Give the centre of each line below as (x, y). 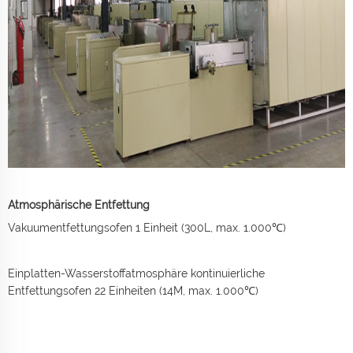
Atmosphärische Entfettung (79, 205)
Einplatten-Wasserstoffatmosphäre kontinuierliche (136, 274)
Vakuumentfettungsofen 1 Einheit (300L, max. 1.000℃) (147, 228)
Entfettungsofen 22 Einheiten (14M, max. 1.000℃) (133, 291)
